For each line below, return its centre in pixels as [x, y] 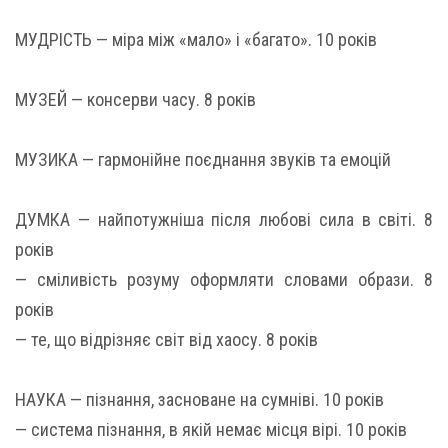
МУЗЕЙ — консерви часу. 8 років [135, 99]
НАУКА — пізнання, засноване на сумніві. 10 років [199, 399]
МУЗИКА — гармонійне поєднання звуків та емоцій [203, 159]
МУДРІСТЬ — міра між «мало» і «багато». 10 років [196, 39]
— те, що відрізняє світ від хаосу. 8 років [166, 339]
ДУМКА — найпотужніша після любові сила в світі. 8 [224, 219]
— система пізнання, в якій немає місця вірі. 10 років [211, 429]
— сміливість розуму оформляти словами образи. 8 [224, 279]
